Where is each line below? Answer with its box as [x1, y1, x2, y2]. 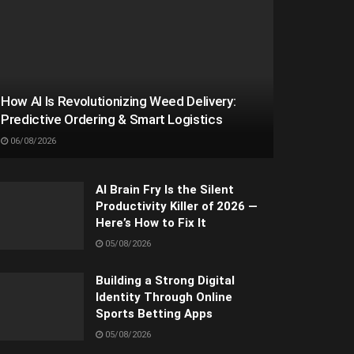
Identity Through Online [96, 290, 232, 305]
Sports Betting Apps [96, 307, 213, 322]
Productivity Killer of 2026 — [96, 199, 258, 214]
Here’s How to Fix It [96, 216, 206, 231]
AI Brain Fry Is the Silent [96, 183, 234, 198]
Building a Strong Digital [96, 273, 235, 288]
